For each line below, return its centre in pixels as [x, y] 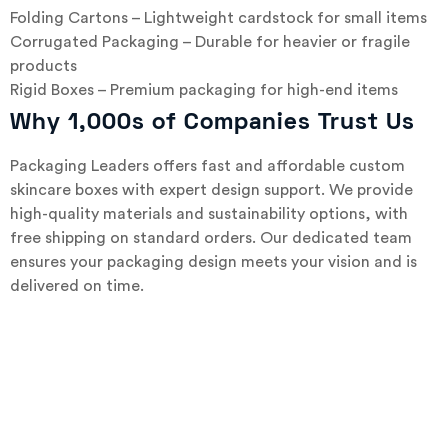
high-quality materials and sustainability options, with [209, 213]
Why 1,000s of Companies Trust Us [216, 123]
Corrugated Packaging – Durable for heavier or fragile [210, 41]
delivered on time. [77, 285]
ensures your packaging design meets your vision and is [213, 261]
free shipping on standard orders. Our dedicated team [211, 237]
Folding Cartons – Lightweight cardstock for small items [218, 17]
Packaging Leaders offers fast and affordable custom [207, 165]
